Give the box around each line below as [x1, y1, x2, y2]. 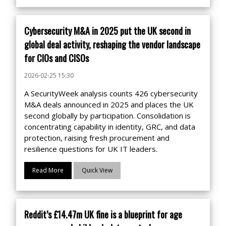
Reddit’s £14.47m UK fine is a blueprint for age [24, 208, 182, 221]
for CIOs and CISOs [24, 51, 89, 65]
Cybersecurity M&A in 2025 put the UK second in [24, 24, 191, 37]
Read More [32, 166, 64, 175]
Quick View [82, 166, 112, 175]
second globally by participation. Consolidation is [24, 110, 191, 121]
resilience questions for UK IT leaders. [24, 144, 157, 154]
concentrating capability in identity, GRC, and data [24, 122, 195, 132]
